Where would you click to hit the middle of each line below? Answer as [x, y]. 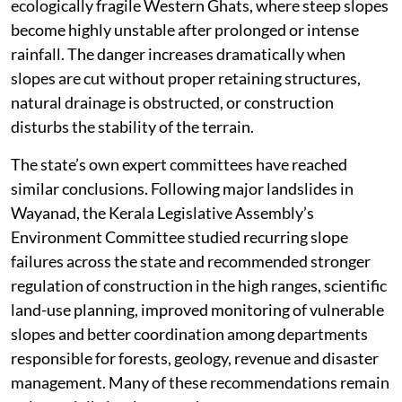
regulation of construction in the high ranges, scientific [199, 285]
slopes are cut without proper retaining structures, [186, 78]
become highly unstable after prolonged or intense [185, 29]
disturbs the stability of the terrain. [132, 126]
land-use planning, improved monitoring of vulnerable [197, 309]
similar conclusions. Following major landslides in [182, 188]
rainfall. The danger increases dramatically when [178, 53]
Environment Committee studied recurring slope [179, 236]
